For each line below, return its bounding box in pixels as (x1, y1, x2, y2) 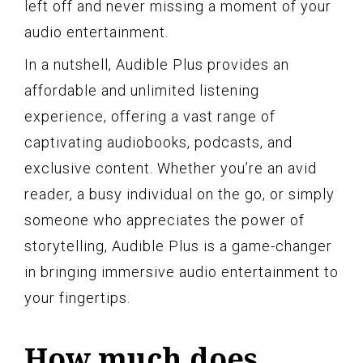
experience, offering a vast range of (24, 107, 275, 125)
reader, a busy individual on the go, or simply (24, 185, 335, 203)
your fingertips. (24, 288, 130, 306)
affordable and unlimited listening (24, 81, 259, 99)
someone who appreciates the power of (24, 211, 305, 228)
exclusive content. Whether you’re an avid (24, 159, 317, 177)
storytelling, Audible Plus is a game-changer (24, 237, 332, 254)
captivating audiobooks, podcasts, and (24, 133, 293, 151)
